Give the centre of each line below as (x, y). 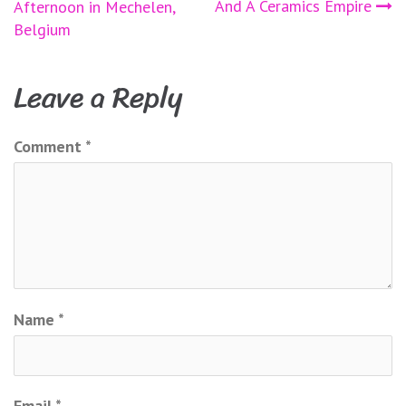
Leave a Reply (98, 97)
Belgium (42, 29)
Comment (49, 146)
